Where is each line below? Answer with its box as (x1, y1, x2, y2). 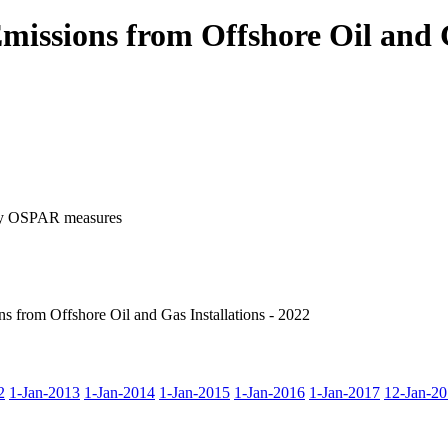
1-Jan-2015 (159, 383, 230, 401)
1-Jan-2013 (9, 383, 80, 401)
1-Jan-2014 (84, 383, 155, 401)
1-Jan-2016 (234, 383, 305, 401)
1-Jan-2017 (309, 383, 380, 401)
